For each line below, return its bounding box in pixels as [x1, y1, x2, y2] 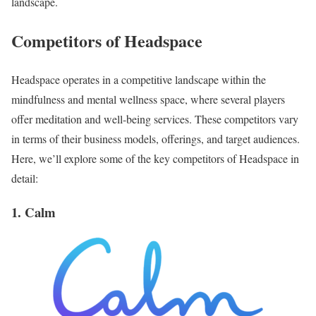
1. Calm [11, 202, 56, 222]
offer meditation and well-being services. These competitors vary [11, 111, 298, 126]
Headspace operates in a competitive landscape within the [11, 71, 266, 87]
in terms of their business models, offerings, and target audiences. [11, 130, 300, 146]
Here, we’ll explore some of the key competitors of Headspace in [11, 150, 299, 166]
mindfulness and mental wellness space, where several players [11, 91, 285, 107]
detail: [11, 170, 38, 186]
